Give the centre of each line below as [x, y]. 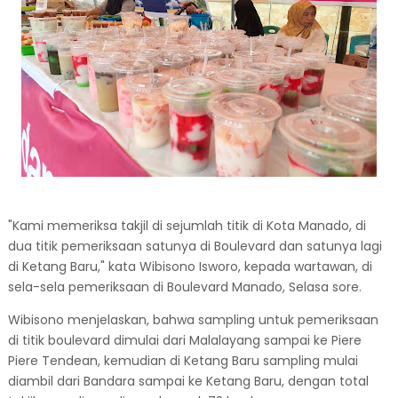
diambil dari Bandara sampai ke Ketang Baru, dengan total [188, 381]
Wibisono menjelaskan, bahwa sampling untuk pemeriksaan [193, 320]
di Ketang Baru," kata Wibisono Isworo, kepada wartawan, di [190, 267]
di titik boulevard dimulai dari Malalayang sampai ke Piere [184, 340]
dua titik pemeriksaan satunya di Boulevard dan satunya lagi [195, 246]
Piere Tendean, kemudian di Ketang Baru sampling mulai [183, 361]
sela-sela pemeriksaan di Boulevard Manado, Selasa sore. [186, 287]
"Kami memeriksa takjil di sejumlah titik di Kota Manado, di [187, 226]
